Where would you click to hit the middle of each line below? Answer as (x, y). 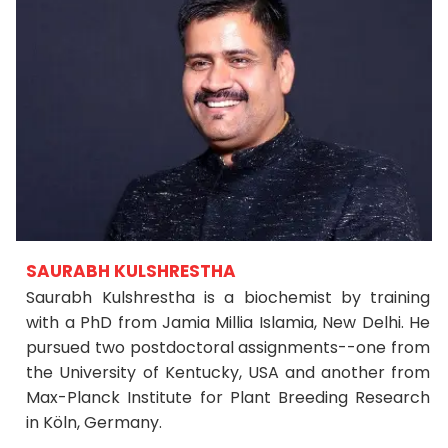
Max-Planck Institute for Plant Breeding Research (228, 397)
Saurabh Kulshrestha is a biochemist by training (228, 297)
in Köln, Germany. (94, 422)
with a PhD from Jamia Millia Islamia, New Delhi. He (228, 322)
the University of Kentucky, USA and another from (228, 372)
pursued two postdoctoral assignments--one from (228, 347)
